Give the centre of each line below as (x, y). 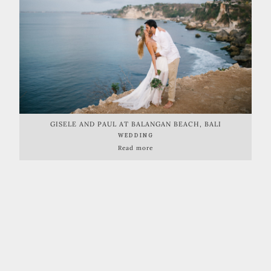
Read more (135, 148)
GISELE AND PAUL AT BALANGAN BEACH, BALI (135, 124)
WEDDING (135, 135)
